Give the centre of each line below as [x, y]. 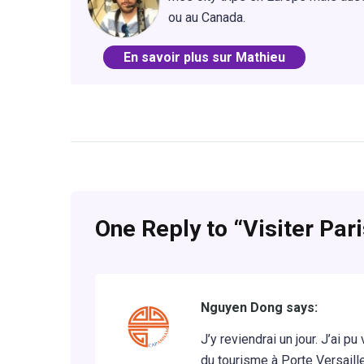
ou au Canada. [207, 17]
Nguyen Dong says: [259, 308]
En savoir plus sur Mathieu [204, 57]
